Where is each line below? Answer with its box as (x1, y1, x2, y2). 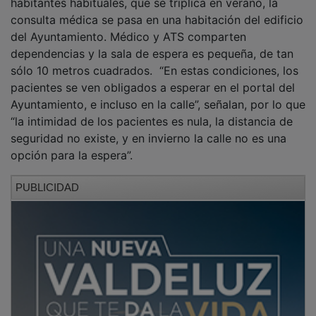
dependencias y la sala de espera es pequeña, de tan (11, 36, 293, 51)
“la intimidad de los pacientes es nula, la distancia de (11, 104, 293, 119)
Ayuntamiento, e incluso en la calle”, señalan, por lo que (11, 87, 305, 102)
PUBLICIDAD (16, 171, 79, 183)
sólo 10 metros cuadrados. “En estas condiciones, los (11, 53, 298, 68)
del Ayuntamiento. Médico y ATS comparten (11, 19, 246, 34)
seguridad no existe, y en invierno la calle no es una (11, 121, 286, 135)
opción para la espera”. (11, 138, 133, 152)
